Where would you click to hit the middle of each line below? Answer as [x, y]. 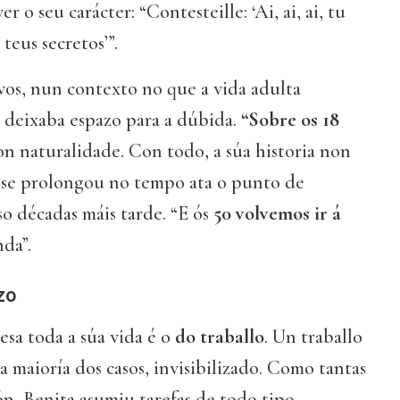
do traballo [220, 337]
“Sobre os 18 [290, 120]
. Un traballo [313, 337]
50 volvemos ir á [277, 214]
